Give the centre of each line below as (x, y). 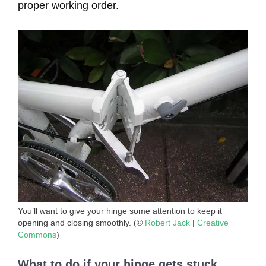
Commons (37, 235)
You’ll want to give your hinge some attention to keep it (120, 211)
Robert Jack (167, 223)
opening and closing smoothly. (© (81, 223)
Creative (213, 223)
